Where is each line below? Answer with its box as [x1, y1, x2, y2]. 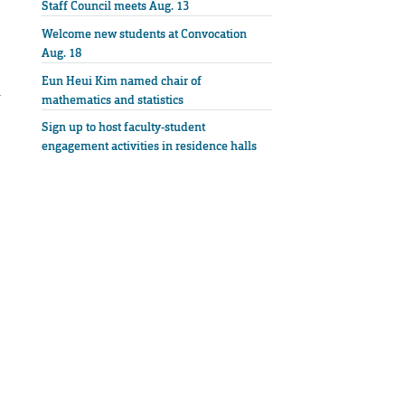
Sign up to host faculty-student [42, 119, 205, 136]
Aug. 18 [42, 44, 81, 61]
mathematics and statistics [42, 91, 184, 108]
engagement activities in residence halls [42, 138, 257, 155]
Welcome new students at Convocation [42, 25, 247, 42]
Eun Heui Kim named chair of [42, 72, 202, 89]
